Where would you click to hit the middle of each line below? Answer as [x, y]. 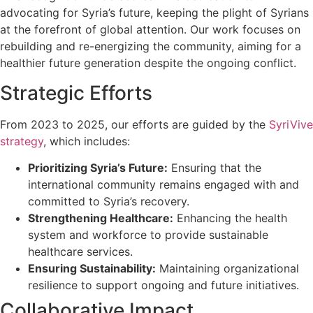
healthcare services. [80, 252]
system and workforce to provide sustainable [148, 235]
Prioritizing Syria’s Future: [98, 168]
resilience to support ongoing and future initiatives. [163, 285]
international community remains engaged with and [163, 185]
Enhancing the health [230, 218]
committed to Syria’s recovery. [109, 202]
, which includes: [87, 141]
